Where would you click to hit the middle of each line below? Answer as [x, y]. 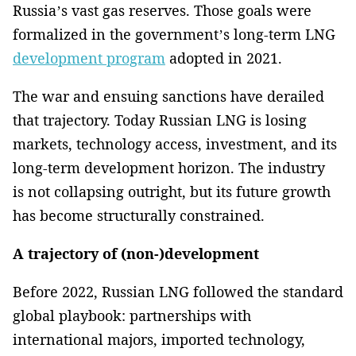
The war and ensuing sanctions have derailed [168, 96]
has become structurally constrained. [139, 215]
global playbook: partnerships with [132, 315]
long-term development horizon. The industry [169, 167]
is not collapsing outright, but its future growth [172, 191]
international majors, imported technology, [159, 339]
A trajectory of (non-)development [136, 253]
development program [89, 58]
